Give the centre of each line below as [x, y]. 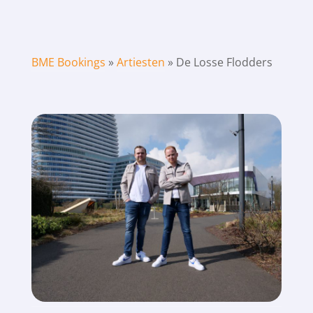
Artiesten [140, 62]
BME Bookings [68, 62]
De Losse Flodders [224, 62]
